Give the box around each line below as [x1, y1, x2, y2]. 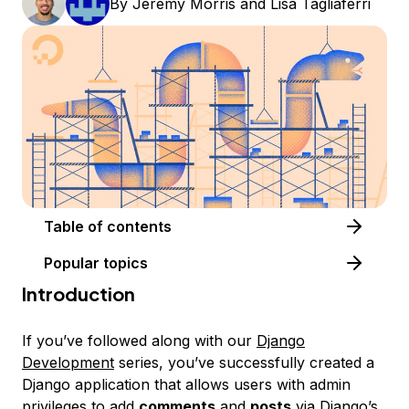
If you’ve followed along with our [22, 331, 257, 350]
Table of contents [107, 217, 172, 236]
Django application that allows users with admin [22, 375, 351, 393]
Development [22, 353, 114, 372]
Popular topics [44, 254, 148, 272]
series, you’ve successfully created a [114, 353, 374, 372]
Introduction [22, 282, 135, 305]
